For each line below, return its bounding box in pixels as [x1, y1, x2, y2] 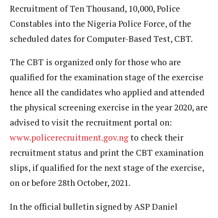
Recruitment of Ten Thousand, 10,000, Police [10, 2, 180, 14]
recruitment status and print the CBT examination [10, 147, 203, 158]
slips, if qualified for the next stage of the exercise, [10, 162, 204, 173]
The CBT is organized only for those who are [10, 56, 181, 68]
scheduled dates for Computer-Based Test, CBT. [10, 33, 193, 44]
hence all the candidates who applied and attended [10, 87, 204, 98]
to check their [128, 132, 183, 143]
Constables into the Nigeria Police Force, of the [10, 18, 191, 29]
